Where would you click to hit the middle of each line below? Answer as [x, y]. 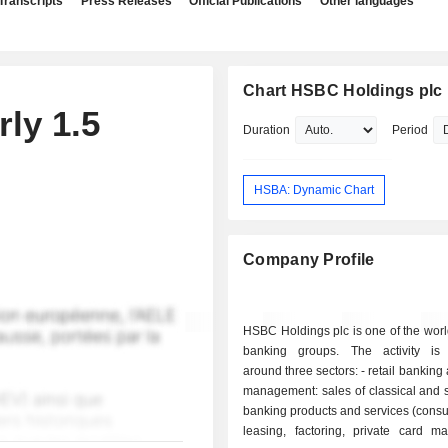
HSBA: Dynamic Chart [314, 189]
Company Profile [309, 260]
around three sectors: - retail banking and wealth [302, 371]
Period [410, 130]
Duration [267, 130]
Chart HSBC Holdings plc [343, 90]
